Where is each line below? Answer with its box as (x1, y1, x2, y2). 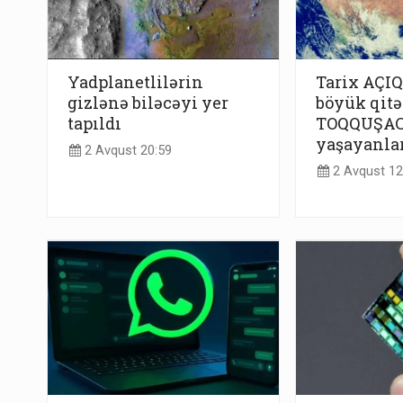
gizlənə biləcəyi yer (67, 91, 228, 113)
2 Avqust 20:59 (81, 142, 172, 158)
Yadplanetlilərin (67, 70, 203, 93)
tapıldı (67, 112, 121, 134)
